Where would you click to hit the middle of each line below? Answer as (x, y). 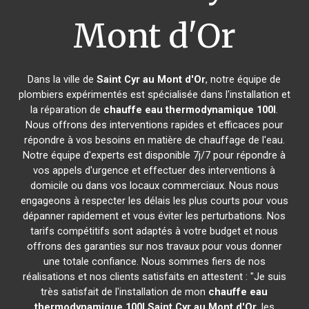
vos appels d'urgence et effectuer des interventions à (154, 170)
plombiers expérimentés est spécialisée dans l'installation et (154, 94)
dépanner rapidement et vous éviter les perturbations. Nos (154, 216)
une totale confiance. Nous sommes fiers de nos (154, 261)
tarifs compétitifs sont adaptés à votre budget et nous (154, 231)
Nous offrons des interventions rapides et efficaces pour (154, 125)
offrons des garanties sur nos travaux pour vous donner (154, 246)
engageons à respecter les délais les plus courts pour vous (154, 201)
